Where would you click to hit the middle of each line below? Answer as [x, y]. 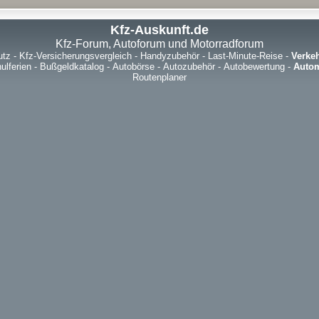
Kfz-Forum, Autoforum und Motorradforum [159, 44]
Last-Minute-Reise [245, 56]
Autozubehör [189, 67]
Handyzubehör [169, 56]
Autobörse [134, 67]
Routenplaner [159, 77]
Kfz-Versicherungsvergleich [75, 56]
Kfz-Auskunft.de [159, 30]
